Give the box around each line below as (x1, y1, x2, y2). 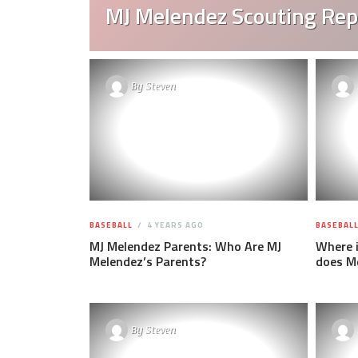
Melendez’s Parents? (89, 251, 206, 271)
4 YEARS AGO (145, 218, 204, 231)
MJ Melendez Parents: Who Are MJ (89, 236, 281, 256)
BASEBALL (89, 218, 133, 231)
